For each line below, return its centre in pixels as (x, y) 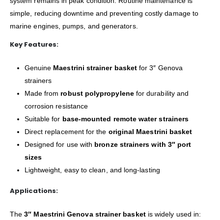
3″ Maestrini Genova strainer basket (85, 214)
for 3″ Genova (160, 68)
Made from (42, 94)
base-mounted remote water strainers (125, 119)
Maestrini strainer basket (95, 68)
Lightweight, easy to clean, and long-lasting (92, 170)
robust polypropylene (97, 94)
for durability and (161, 94)
